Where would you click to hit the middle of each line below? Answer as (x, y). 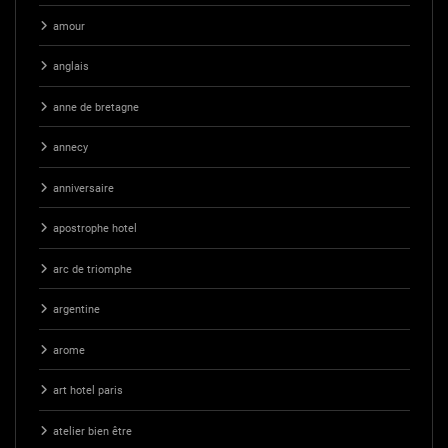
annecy (70, 148)
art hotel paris (87, 391)
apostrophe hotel (94, 229)
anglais (70, 67)
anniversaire (83, 188)
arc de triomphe (92, 269)
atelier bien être (92, 431)
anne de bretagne (95, 107)
